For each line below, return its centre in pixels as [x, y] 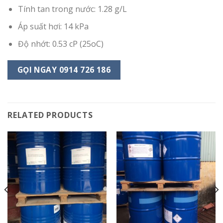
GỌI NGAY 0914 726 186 [64, 70]
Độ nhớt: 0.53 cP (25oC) [60, 44]
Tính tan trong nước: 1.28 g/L [72, 9]
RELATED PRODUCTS [50, 115]
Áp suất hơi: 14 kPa [53, 27]
